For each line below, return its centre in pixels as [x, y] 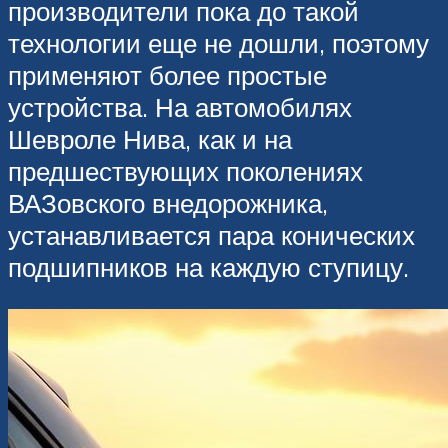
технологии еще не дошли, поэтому [218, 43]
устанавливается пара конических [211, 235]
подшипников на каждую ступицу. [208, 267]
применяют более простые [167, 75]
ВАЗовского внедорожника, [168, 203]
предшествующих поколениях [185, 171]
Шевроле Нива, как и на [150, 139]
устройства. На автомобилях [180, 107]
